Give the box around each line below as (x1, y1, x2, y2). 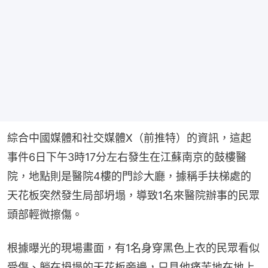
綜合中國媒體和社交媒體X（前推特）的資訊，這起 (7, 132, 251, 145)
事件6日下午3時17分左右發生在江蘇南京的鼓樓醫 (7, 151, 246, 164)
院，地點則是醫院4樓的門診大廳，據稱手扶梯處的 (7, 170, 251, 183)
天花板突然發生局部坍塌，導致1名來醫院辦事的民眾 (7, 189, 260, 202)
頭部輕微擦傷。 (7, 208, 83, 221)
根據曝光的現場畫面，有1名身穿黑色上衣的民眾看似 (7, 242, 260, 255)
